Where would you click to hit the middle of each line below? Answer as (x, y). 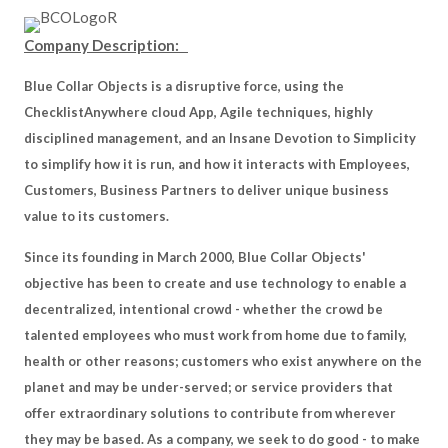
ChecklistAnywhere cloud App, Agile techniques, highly (198, 112)
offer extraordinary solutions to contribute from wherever (210, 413)
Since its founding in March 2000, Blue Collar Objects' (195, 257)
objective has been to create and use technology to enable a (215, 283)
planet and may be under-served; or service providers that (208, 387)
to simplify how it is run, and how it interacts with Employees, (217, 164)
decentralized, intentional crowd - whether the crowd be (203, 309)
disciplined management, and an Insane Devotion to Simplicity (220, 138)
